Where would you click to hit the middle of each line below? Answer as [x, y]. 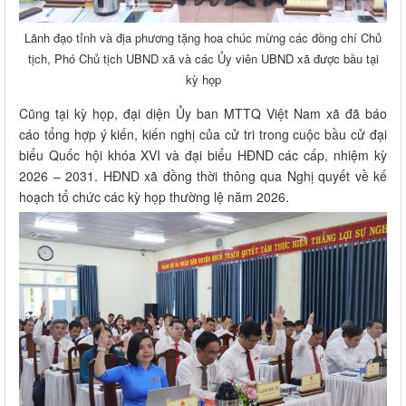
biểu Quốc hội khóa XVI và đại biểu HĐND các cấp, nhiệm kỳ [203, 155]
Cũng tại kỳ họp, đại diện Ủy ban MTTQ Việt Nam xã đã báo [203, 113]
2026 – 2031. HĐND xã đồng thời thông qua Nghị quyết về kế [203, 175]
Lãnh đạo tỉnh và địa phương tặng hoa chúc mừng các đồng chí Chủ [203, 37]
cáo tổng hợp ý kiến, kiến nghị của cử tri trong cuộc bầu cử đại [203, 134]
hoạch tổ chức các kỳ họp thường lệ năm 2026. [154, 196]
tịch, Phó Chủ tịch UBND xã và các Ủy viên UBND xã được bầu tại [203, 58]
